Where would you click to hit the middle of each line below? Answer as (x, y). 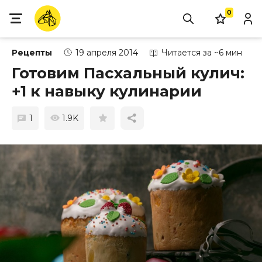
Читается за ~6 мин (202, 53)
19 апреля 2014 (107, 53)
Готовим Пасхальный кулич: (128, 73)
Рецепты (32, 53)
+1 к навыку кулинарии (107, 91)
